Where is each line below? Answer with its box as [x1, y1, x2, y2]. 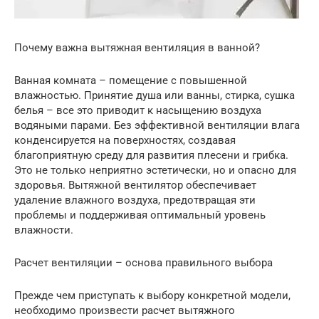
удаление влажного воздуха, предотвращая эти [14, 194, 256, 206]
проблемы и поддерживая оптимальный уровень [14, 209, 266, 221]
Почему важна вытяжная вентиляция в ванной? [14, 41, 260, 54]
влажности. [14, 224, 73, 236]
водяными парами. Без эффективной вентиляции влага [14, 119, 300, 132]
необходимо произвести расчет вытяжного [14, 304, 235, 317]
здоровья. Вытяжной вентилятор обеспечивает [14, 179, 256, 192]
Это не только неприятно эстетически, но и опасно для [14, 164, 296, 177]
